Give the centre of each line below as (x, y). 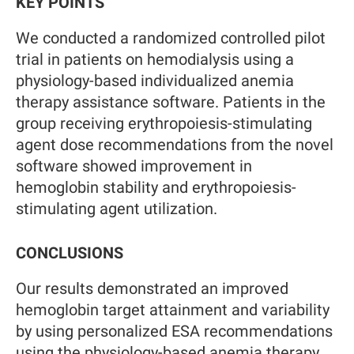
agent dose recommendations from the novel (175, 145)
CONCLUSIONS (70, 253)
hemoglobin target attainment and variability (173, 310)
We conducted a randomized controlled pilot (171, 38)
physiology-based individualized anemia (155, 81)
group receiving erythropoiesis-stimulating (164, 123)
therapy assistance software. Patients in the (171, 102)
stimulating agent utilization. (117, 209)
